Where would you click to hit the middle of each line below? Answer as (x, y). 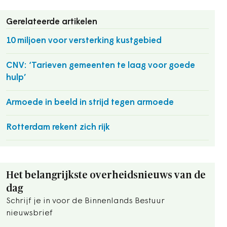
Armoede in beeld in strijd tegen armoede (90, 103)
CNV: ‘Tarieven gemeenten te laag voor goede (101, 66)
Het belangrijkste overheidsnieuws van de (106, 175)
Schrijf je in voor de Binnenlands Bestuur (85, 201)
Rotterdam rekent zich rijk (58, 127)
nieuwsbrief (29, 213)
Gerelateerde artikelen (52, 22)
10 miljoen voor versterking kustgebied (84, 41)
